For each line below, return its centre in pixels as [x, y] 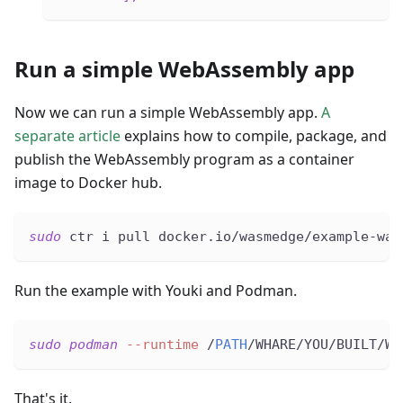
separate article [67, 135]
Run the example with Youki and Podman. [156, 290]
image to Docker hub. [88, 182]
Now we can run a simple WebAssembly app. [168, 112]
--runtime [162, 344]
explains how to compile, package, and [254, 135]
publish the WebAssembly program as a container [184, 159]
